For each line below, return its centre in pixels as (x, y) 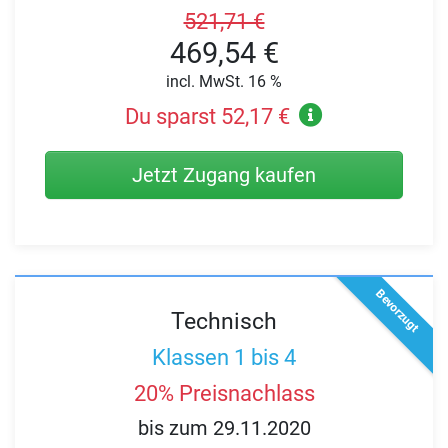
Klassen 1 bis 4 (224, 357)
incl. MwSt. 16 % (224, 81)
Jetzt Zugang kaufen (224, 175)
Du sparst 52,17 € (207, 117)
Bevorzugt (397, 311)
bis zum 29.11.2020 (224, 428)
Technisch (224, 321)
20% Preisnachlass (224, 393)
